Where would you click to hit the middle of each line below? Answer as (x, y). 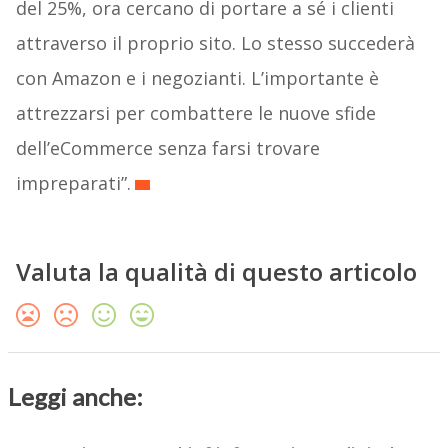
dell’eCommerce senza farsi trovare (167, 148)
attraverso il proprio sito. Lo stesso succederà (215, 43)
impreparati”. (73, 183)
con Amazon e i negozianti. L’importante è (197, 78)
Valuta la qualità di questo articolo (216, 272)
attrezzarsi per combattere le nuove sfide (195, 113)
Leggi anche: (75, 397)
